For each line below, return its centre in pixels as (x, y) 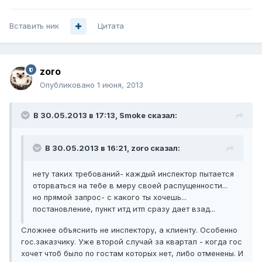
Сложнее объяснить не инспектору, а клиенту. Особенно (129, 230)
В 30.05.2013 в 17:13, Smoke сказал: (105, 116)
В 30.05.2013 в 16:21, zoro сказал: (113, 148)
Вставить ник (34, 26)
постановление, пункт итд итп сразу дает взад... (124, 209)
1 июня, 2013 (120, 85)
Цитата (111, 26)
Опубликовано (68, 85)
